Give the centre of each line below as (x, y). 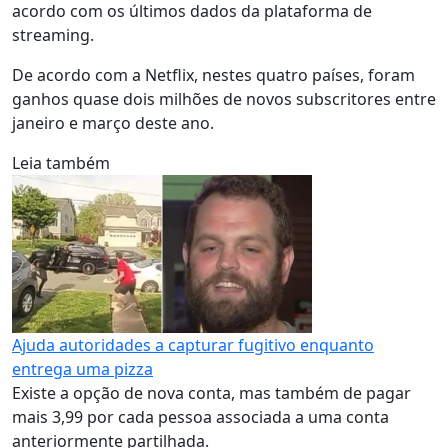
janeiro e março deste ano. (115, 123)
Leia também (61, 163)
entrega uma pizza (82, 369)
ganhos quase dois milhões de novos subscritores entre (224, 99)
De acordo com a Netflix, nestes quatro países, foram (213, 75)
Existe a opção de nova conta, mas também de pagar (211, 393)
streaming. (55, 35)
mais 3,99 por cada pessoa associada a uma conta (200, 417)
